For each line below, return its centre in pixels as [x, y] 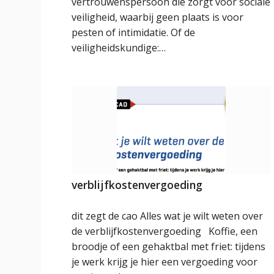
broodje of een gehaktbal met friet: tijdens [169, 247]
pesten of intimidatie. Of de [134, 32]
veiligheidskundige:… [119, 47]
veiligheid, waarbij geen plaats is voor [158, 17]
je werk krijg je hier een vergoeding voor [165, 262]
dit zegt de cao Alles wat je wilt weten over [168, 216]
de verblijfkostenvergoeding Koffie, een [165, 231]
